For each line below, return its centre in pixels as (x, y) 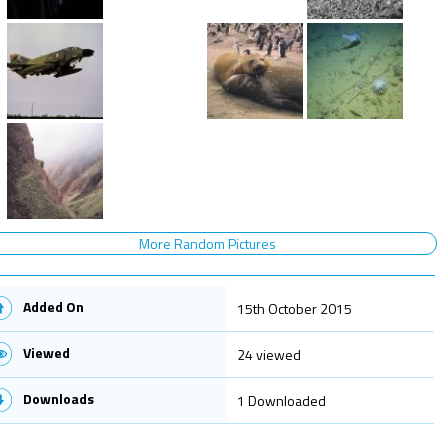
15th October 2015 (294, 308)
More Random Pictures (207, 243)
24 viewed (268, 354)
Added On (53, 306)
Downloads (58, 398)
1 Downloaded (281, 400)
